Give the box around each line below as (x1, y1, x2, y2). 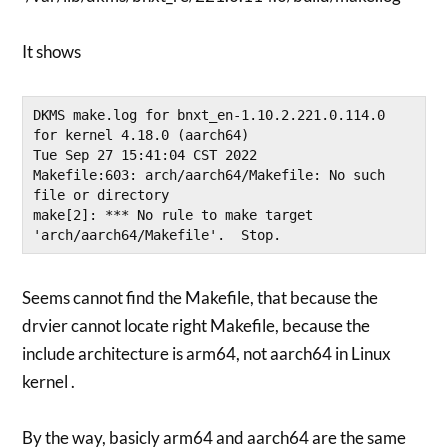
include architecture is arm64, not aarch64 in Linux (22, 343, 392, 365)
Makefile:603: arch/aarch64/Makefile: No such (33, 167, 386, 184)
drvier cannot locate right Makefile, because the (22, 315, 371, 337)
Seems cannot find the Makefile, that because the (22, 287, 379, 309)
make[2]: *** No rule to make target (33, 207, 314, 224)
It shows (22, 41, 82, 63)
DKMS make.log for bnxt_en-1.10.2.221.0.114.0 (33, 107, 386, 124)
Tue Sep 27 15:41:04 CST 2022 (33, 147, 258, 164)
